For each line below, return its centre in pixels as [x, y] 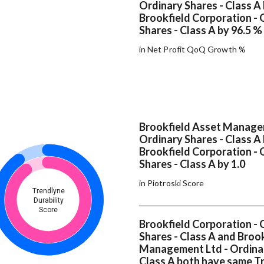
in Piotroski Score [172, 183]
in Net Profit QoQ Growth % [192, 49]
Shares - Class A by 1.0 [193, 164]
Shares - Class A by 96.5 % [201, 30]
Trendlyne [48, 191]
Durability [48, 201]
